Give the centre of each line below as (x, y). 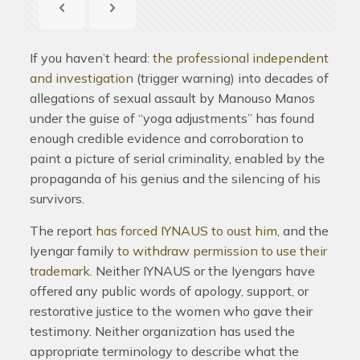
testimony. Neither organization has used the (162, 331)
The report (62, 231)
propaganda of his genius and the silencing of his (175, 178)
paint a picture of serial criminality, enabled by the (177, 158)
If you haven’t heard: (91, 58)
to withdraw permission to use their (222, 251)
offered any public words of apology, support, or (169, 291)
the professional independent (240, 58)
